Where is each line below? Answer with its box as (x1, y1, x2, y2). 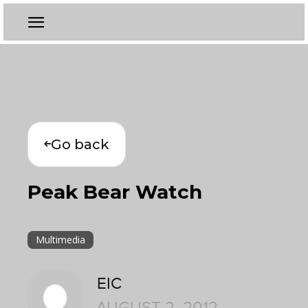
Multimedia (36, 233, 85, 246)
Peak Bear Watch (27, 180, 202, 203)
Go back (51, 136, 109, 153)
